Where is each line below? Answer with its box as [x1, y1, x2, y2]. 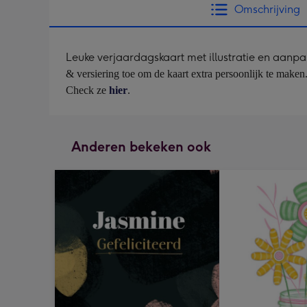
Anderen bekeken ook [71, 138, 211, 155]
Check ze [66, 84, 109, 96]
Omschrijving [234, 3, 300, 16]
